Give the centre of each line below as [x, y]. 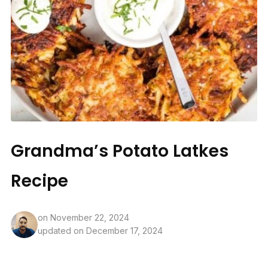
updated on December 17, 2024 [100, 231]
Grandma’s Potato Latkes [119, 151]
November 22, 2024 [89, 218]
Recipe [39, 181]
